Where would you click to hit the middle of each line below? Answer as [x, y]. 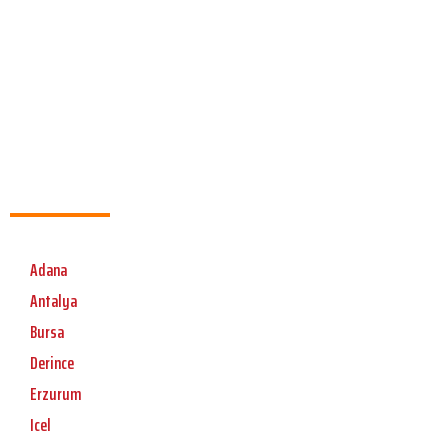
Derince [52, 363]
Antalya [53, 301]
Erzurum [55, 394]
